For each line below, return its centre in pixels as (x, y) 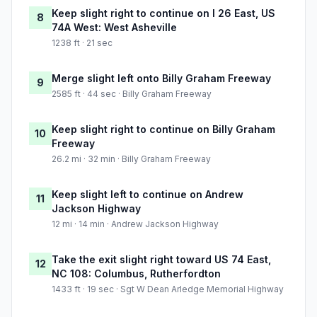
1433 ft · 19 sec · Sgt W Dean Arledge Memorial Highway (168, 289)
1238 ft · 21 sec (82, 43)
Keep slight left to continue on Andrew (148, 195)
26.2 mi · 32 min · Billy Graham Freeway (131, 159)
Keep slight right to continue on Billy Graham (163, 129)
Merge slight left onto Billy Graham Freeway (161, 79)
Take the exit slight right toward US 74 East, (161, 260)
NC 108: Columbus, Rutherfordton (136, 274)
